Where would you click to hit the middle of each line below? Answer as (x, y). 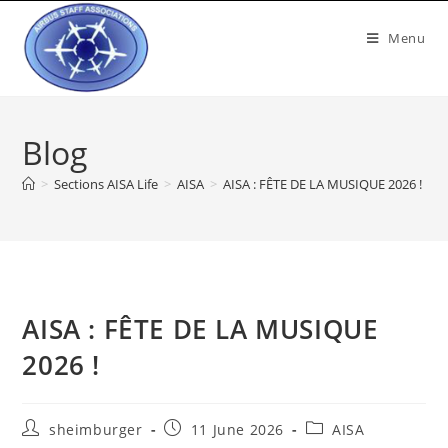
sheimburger (96, 429)
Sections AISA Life (106, 184)
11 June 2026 (237, 429)
